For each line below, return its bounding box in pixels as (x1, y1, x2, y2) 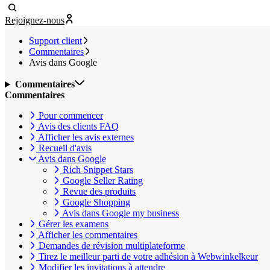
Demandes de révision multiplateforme (36, 240, 185, 251)
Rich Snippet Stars (60, 165, 133, 175)
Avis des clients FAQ (36, 121, 119, 132)
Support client (29, 36, 82, 46)
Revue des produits (60, 186, 136, 197)
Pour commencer (36, 110, 103, 121)
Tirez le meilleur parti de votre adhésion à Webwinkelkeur (36, 251, 258, 262)
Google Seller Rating (60, 175, 143, 186)
